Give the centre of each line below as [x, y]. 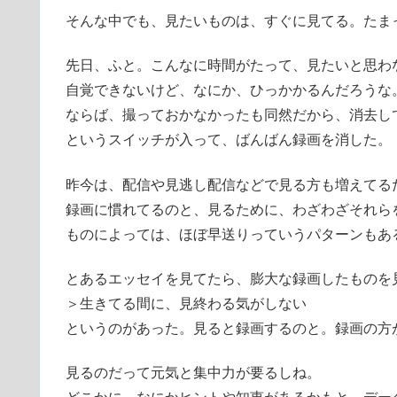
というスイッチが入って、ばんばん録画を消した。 [229, 140]
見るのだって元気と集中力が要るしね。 [193, 373]
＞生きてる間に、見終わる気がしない [186, 304]
